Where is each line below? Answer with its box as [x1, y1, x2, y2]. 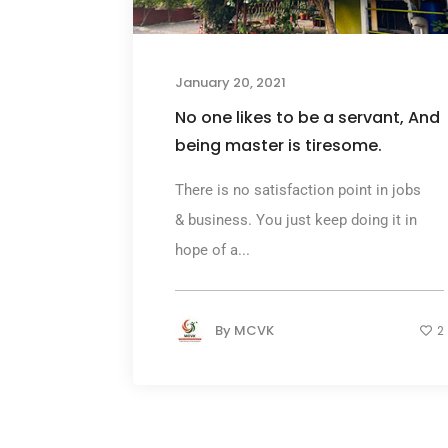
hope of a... [174, 241, 250, 259]
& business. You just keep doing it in [174, 211, 417, 229]
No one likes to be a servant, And [174, 106, 440, 129]
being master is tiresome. [174, 134, 382, 157]
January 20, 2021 [174, 73, 286, 92]
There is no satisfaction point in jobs [174, 181, 421, 199]
